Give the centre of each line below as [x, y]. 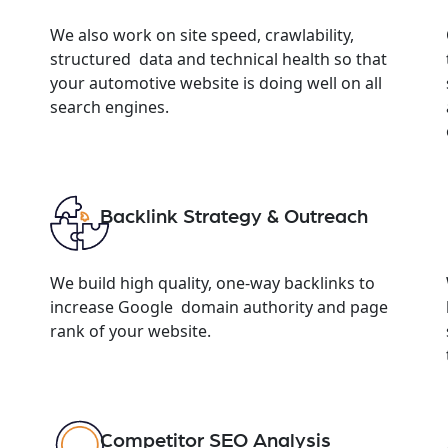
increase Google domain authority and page [218, 306]
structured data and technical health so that [218, 58]
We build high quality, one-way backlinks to [212, 282]
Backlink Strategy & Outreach [233, 216]
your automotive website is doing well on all [215, 82]
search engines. [109, 106]
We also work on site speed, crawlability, [201, 34]
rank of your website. [130, 330]
